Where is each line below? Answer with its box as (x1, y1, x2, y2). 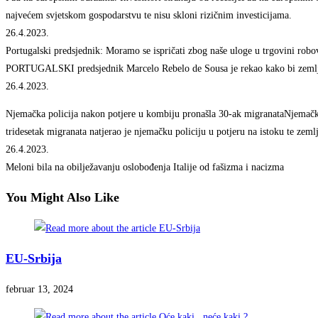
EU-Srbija (6, 251, 62, 266)
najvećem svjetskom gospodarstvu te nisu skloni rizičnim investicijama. (6, 10, 292, 21)
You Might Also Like (6, 190, 119, 205)
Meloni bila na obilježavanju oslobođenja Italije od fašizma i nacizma (6, 162, 284, 173)
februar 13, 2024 (6, 284, 73, 295)
